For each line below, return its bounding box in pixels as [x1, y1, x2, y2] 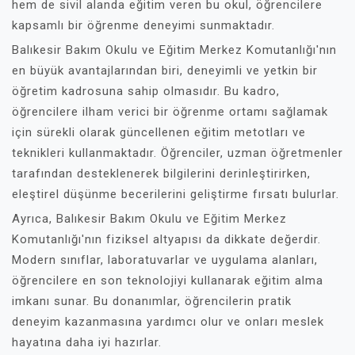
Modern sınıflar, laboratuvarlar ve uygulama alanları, [12, 253, 318, 267]
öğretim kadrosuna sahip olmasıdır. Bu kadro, [12, 84, 280, 98]
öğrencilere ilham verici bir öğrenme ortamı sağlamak [12, 105, 328, 119]
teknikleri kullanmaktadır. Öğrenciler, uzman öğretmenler [12, 146, 343, 160]
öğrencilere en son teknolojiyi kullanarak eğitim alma [12, 273, 323, 288]
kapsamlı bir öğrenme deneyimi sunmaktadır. [12, 18, 275, 32]
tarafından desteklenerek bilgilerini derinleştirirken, [12, 166, 311, 181]
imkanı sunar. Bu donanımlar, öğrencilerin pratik [12, 294, 292, 308]
